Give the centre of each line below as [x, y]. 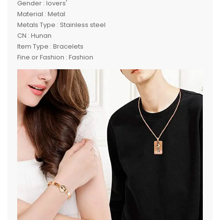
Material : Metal [41, 14]
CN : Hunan [34, 36]
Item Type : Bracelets [50, 47]
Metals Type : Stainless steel [61, 25]
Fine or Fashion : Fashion [55, 57]
